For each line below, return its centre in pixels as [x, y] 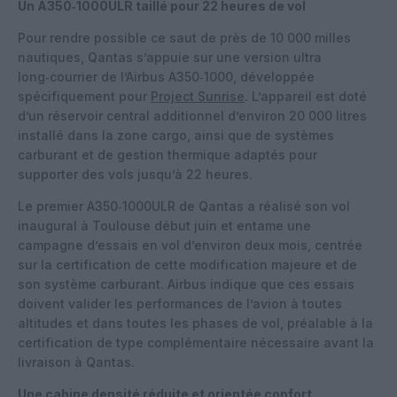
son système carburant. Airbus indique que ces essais [186, 284]
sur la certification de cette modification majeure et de [187, 264]
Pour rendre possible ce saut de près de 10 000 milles [184, 37]
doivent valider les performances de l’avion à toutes [180, 303]
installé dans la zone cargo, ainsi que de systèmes [176, 135]
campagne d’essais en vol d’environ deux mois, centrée [190, 245]
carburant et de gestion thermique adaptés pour [167, 154]
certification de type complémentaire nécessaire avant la [196, 342]
